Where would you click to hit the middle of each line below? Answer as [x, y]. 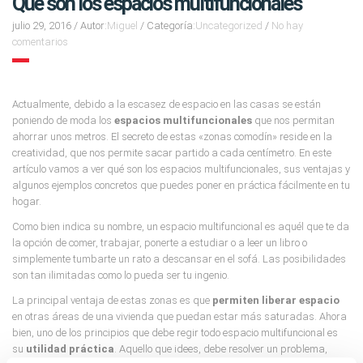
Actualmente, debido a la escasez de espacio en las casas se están [167, 104]
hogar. [27, 201]
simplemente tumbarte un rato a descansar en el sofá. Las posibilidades [179, 258]
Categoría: [171, 25]
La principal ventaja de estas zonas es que [112, 300]
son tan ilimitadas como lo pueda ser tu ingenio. [121, 275]
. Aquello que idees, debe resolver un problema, [221, 348]
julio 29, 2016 [42, 25]
